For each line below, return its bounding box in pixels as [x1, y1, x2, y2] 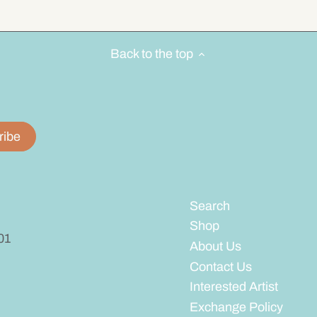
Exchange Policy [189, 299, 283, 314]
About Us [189, 238, 241, 253]
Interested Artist [189, 279, 278, 294]
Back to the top [110, 47, 193, 62]
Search [189, 198, 230, 213]
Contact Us [189, 259, 252, 274]
